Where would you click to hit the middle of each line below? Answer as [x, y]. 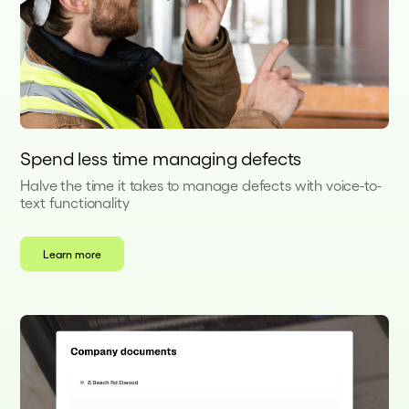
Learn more [73, 253]
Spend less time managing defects [161, 157]
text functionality [75, 202]
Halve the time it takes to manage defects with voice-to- [201, 184]
